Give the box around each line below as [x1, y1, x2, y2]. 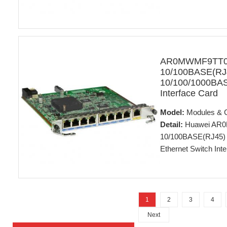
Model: [160, 108, 184, 117]
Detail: [160, 121, 183, 129]
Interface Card [160, 88, 218, 98]
